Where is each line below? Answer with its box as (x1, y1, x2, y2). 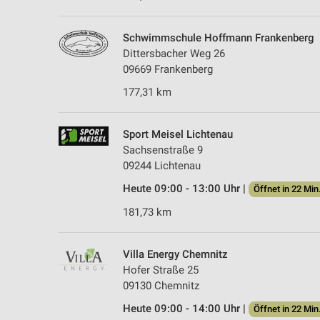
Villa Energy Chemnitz (123, 247, 228, 261)
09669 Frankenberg (123, 62, 213, 76)
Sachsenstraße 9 (123, 143, 203, 156)
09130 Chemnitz (123, 279, 199, 292)
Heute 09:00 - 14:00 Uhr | (123, 301, 249, 315)
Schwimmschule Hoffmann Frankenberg (123, 31, 314, 44)
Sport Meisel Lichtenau (123, 127, 233, 141)
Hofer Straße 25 (123, 263, 199, 276)
